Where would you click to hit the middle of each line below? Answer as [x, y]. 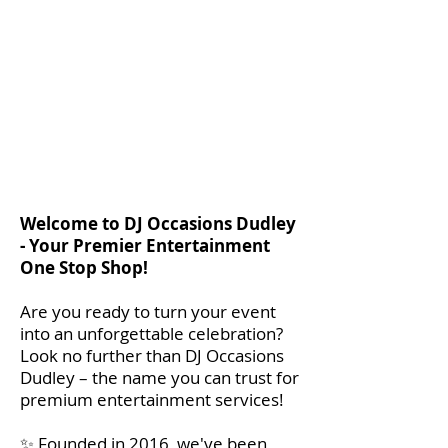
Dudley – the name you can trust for [159, 377]
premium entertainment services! [152, 399]
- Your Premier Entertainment [145, 245]
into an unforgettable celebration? [151, 333]
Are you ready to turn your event [148, 311]
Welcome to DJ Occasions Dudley [158, 223]
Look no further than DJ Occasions [152, 355]
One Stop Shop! [84, 267]
